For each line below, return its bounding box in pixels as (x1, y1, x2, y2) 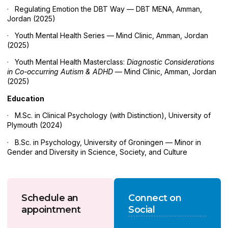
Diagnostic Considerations (127, 58, 214, 67)
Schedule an (21, 192, 78, 204)
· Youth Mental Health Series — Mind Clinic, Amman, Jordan (7, 31, 208, 40)
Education (7, 94, 44, 103)
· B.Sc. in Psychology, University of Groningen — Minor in (7, 137, 201, 147)
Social (128, 204, 155, 215)
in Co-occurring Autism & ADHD (7, 67, 113, 76)
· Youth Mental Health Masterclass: (7, 58, 127, 67)
